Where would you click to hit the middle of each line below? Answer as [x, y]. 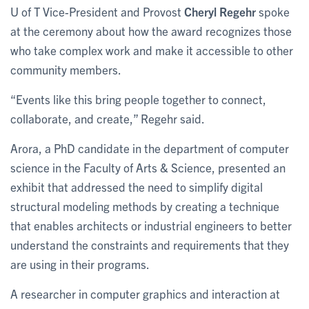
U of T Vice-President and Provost [97, 11]
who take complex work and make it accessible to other [152, 50]
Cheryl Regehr [220, 11]
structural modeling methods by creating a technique [145, 206]
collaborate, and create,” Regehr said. [108, 118]
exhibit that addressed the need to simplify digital [137, 186]
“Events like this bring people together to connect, [138, 99]
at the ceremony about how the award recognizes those [151, 30]
